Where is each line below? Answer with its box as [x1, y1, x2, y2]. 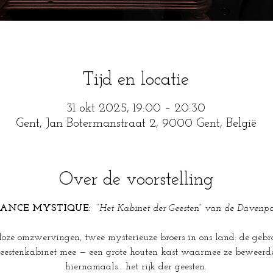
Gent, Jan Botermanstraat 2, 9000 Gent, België [15, 118, 257, 130]
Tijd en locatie [83, 71, 189, 90]
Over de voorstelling [58, 171, 213, 190]
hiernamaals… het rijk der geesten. [65, 262, 207, 272]
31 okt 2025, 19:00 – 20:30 [66, 102, 205, 115]
